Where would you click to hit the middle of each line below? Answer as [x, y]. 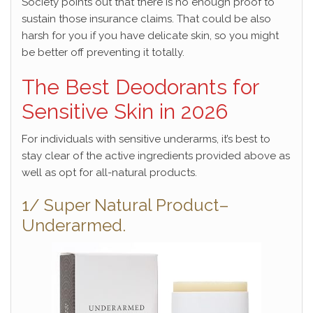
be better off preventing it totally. [103, 53]
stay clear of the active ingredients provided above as [156, 156]
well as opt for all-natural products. [109, 173]
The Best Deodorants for [140, 87]
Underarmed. [74, 226]
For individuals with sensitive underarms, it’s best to [146, 139]
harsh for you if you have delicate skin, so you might [150, 36]
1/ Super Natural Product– [125, 205]
